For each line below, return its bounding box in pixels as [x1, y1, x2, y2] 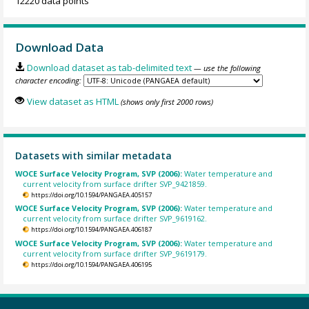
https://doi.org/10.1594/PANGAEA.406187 [30, 225, 152, 235]
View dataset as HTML [26, 94, 119, 108]
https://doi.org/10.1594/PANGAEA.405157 [30, 190, 152, 199]
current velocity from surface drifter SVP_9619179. [23, 248, 208, 259]
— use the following [193, 63, 261, 74]
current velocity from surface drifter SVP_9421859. [23, 178, 208, 189]
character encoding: [15, 75, 82, 86]
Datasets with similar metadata [15, 149, 172, 163]
